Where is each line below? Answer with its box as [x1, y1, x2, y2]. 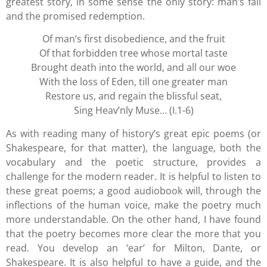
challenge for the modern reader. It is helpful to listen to [6, 169, 261, 183]
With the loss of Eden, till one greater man [39, 75, 228, 89]
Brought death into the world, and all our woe [31, 61, 236, 74]
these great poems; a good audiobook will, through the [6, 184, 261, 197]
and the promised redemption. [6, 9, 145, 23]
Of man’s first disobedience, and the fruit [42, 32, 225, 46]
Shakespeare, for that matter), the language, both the [6, 141, 261, 154]
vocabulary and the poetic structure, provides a [6, 155, 261, 169]
